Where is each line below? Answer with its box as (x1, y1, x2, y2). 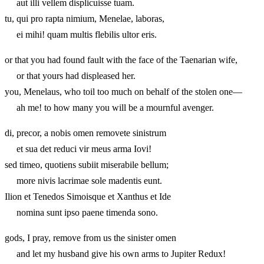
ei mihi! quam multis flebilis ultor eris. (5, 29, 157, 39)
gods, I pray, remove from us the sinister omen (5, 232, 176, 243)
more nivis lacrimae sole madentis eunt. (5, 175, 162, 186)
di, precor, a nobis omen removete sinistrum (5, 127, 166, 138)
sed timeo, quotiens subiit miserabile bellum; (5, 159, 169, 170)
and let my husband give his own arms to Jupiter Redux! (5, 248, 226, 259)
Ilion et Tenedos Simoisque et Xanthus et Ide (5, 191, 171, 202)
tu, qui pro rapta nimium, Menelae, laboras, (5, 13, 164, 24)
